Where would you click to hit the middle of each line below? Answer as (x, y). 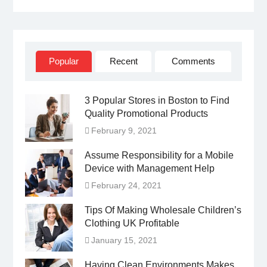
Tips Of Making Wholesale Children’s (163, 210)
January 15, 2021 (124, 240)
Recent (123, 61)
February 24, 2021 (126, 185)
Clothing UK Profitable (132, 223)
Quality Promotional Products (146, 113)
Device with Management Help (149, 168)
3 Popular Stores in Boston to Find (157, 100)
